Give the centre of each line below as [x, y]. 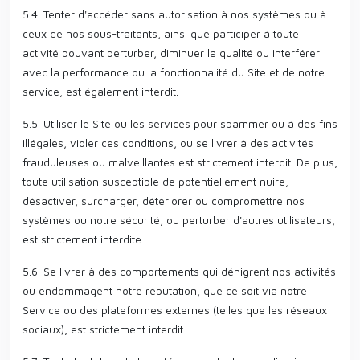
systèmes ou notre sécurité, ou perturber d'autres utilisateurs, [179, 220]
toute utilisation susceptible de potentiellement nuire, [155, 181]
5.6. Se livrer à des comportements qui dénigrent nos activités [179, 271]
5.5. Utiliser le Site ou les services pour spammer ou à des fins [180, 123]
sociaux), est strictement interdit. [104, 329]
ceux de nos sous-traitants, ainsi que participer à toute [161, 33]
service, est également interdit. [100, 91]
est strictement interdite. [83, 239]
